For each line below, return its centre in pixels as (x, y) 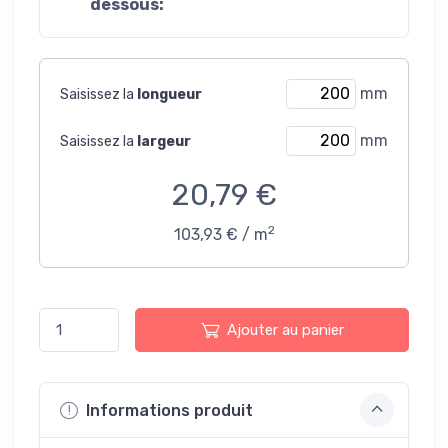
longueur (169, 94)
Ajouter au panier (285, 329)
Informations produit (167, 410)
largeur (164, 141)
